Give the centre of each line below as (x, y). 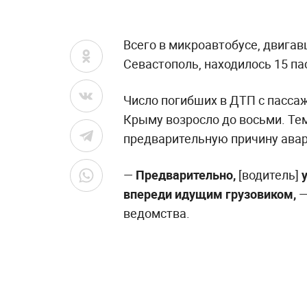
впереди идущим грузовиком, (210, 194)
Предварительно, (187, 174)
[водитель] (269, 174)
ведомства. (157, 213)
